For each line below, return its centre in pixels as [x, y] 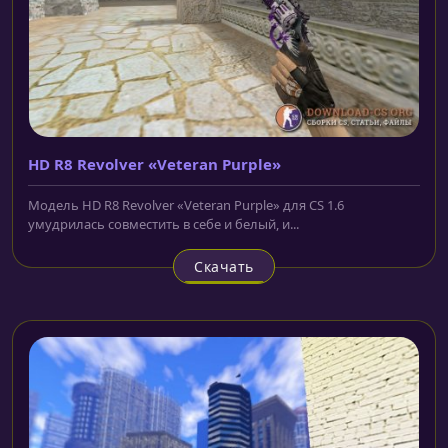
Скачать [224, 266]
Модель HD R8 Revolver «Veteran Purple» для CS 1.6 [186, 204]
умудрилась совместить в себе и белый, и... [163, 223]
